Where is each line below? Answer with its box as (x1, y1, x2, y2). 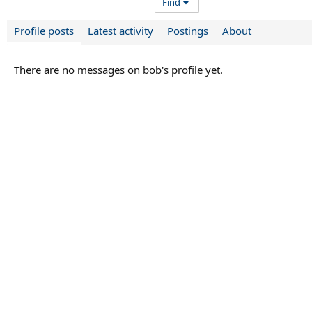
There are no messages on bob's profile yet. (14, 63, 223, 77)
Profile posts (14, 24, 74, 38)
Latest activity (88, 24, 153, 38)
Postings (167, 24, 208, 38)
